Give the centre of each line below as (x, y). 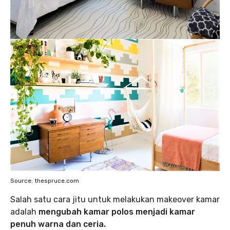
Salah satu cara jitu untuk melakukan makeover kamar (115, 200)
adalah (24, 212)
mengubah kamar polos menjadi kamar (117, 212)
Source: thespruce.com (45, 181)
